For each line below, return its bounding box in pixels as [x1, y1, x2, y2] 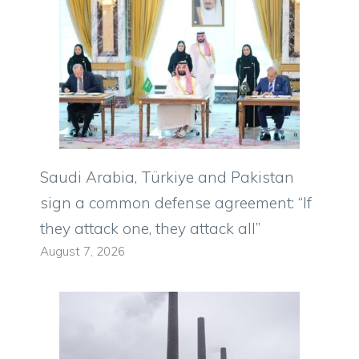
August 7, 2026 [40, 243, 125, 259]
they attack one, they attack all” [40, 218, 260, 238]
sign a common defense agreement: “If [40, 192, 312, 212]
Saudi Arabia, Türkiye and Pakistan [40, 167, 294, 187]
